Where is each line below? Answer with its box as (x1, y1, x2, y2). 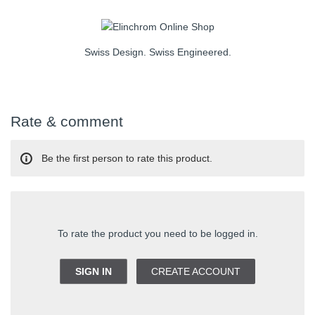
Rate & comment (11, 113, 123, 130)
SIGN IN (75, 265, 112, 277)
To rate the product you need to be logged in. (57, 227, 258, 239)
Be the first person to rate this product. (41, 152, 212, 164)
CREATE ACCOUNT (150, 265, 240, 277)
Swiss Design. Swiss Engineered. (84, 46, 231, 58)
